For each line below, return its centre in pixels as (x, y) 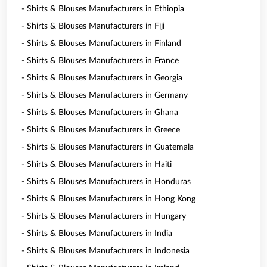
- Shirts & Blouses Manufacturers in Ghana (100, 113)
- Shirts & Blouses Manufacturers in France (100, 61)
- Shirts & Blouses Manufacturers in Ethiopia (103, 9)
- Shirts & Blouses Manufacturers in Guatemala (108, 147)
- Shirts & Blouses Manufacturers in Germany (105, 95)
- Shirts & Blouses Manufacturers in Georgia (102, 78)
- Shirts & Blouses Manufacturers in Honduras (106, 182)
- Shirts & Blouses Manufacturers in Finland (101, 44)
